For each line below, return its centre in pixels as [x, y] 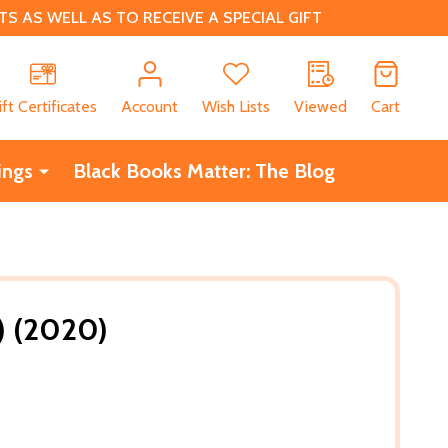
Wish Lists [236, 106]
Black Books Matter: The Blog [203, 170]
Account [149, 106]
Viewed [320, 106]
